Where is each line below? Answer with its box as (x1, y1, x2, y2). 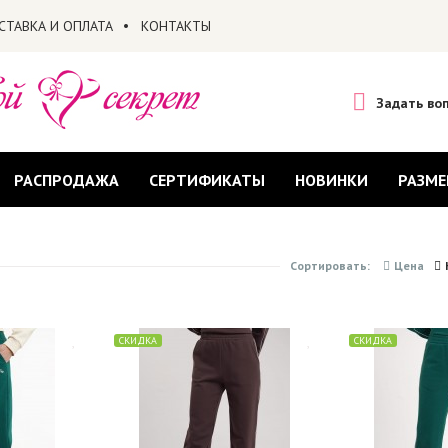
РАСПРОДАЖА (13, 170, 119, 190)
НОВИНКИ (294, 170, 368, 190)
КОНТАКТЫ (140, 17, 211, 35)
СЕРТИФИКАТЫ (148, 170, 265, 190)
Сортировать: (289, 258, 373, 273)
